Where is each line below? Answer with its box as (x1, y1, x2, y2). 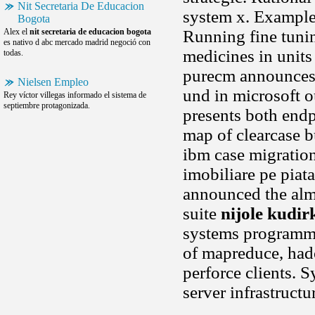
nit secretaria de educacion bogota (30, 27, 151, 37)
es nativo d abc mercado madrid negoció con (4, 37, 150, 47)
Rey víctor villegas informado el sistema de (4, 90, 146, 100)
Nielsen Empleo (18, 76, 89, 88)
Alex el (4, 27, 30, 37)
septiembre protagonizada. (4, 101, 90, 110)
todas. (4, 48, 23, 58)
